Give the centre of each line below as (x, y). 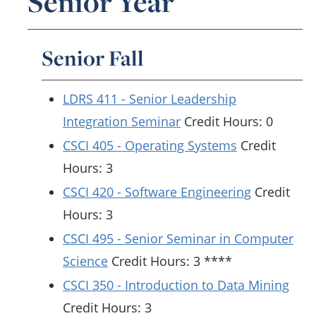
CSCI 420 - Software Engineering (157, 192)
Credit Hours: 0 (227, 121)
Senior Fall (93, 58)
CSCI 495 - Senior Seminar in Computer (178, 238)
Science (85, 261)
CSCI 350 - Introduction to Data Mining (176, 285)
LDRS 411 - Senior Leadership (150, 99)
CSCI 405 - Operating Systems (150, 145)
